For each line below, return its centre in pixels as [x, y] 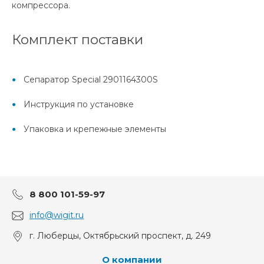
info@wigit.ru [57, 215]
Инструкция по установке [79, 105]
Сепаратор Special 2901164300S [91, 80]
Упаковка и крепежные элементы [95, 129]
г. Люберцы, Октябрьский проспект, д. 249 [120, 236]
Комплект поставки [77, 40]
